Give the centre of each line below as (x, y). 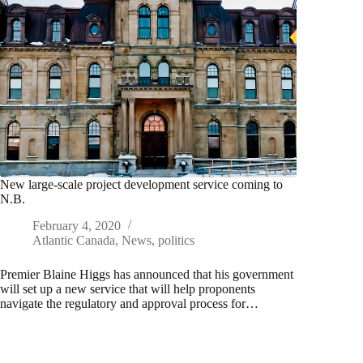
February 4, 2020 (77, 225)
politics (176, 240)
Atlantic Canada (74, 240)
